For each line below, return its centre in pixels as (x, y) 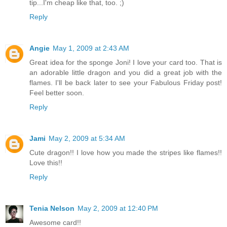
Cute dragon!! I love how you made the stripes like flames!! (126, 152)
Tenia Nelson (52, 208)
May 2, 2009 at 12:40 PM (118, 208)
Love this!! (46, 162)
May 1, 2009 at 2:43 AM (91, 48)
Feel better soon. (57, 93)
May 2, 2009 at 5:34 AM (87, 138)
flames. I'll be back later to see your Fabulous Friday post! (126, 83)
